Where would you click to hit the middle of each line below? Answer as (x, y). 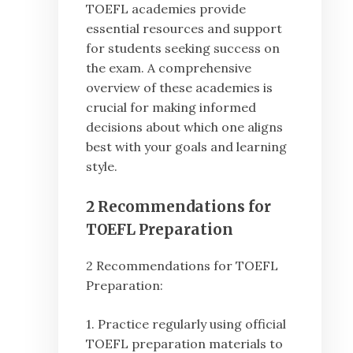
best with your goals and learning (186, 147)
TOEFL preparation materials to (184, 343)
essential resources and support (184, 28)
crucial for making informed (171, 107)
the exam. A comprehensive (169, 68)
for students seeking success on (183, 48)
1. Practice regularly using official (186, 323)
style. (102, 166)
